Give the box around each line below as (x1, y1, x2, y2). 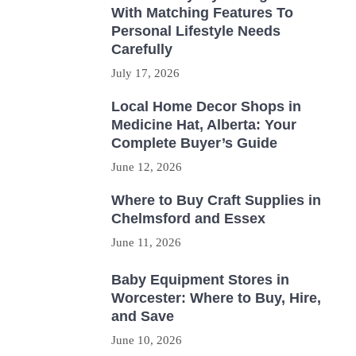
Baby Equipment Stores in (111, 271, 289, 288)
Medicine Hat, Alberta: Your (111, 116, 296, 133)
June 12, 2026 (111, 160, 182, 173)
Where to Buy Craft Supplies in (111, 192, 321, 208)
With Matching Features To (111, 4, 293, 21)
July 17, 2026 (111, 66, 180, 79)
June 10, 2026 (111, 333, 182, 346)
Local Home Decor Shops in (111, 98, 301, 114)
